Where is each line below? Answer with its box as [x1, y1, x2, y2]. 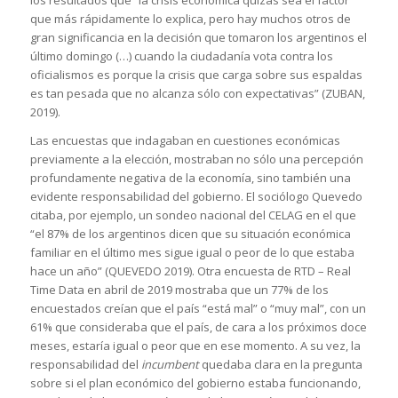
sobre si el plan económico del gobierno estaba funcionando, [29, 374, 361, 391]
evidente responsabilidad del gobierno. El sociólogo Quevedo [29, 187, 362, 204]
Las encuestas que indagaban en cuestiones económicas [29, 131, 340, 148]
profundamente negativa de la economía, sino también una [29, 169, 351, 186]
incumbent [140, 355, 199, 372]
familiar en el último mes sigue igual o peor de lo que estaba [29, 243, 354, 260]
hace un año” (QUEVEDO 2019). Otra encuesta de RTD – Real [29, 262, 351, 279]
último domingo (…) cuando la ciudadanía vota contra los [29, 47, 333, 64]
